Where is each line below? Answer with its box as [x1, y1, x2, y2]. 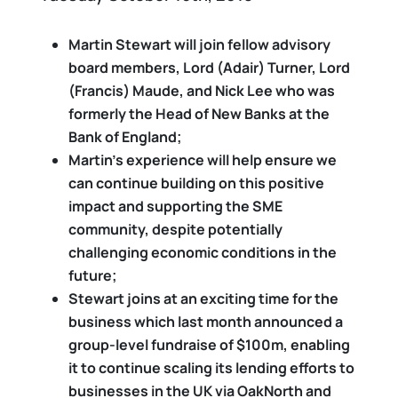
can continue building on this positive [68, 173, 324, 193]
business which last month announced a [68, 312, 343, 331]
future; [68, 266, 117, 285]
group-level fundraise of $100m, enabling [68, 335, 350, 354]
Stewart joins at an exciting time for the [68, 289, 338, 308]
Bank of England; [68, 127, 182, 147]
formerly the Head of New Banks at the [68, 104, 330, 123]
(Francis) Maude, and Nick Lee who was [68, 81, 335, 100]
